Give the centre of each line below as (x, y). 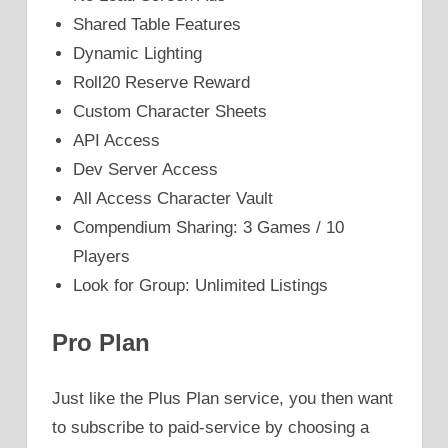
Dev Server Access (146, 170)
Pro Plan (101, 342)
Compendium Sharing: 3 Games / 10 (209, 228)
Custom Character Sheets (170, 112)
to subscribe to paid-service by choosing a (210, 428)
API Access (117, 141)
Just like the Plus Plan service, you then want (222, 399)
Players (102, 257)
